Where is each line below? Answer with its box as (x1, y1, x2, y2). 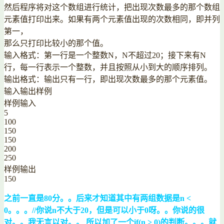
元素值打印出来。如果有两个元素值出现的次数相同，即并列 (4, 14, 220, 23)
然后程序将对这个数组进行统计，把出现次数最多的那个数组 (4, 2, 220, 11)
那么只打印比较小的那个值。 (4, 38, 108, 47)
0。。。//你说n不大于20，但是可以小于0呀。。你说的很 (4, 205, 204, 214)
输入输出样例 (4, 86, 52, 95)
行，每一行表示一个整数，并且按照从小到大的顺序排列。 (4, 62, 212, 71)
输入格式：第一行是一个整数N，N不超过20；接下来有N (4, 50, 206, 59)
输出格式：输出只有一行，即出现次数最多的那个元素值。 (4, 74, 212, 83)
